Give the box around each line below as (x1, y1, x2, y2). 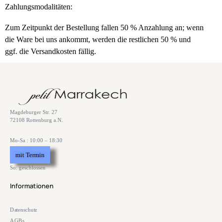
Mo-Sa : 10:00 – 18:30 (10, 137, 62, 143)
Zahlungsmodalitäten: (5, 2, 72, 11)
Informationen (10, 181, 54, 190)
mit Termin (15, 151, 45, 159)
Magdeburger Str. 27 (10, 109, 57, 115)
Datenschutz (10, 206, 38, 213)
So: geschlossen (10, 165, 46, 170)
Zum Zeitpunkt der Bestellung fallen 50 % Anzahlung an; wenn (5, 23, 204, 32)
